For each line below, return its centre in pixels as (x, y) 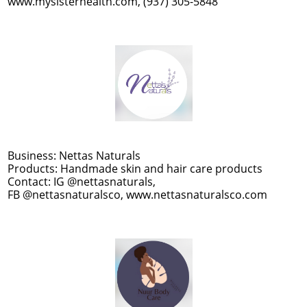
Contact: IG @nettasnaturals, (82, 182)
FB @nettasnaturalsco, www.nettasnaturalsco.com (137, 195)
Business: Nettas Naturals (74, 156)
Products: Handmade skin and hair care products (135, 169)
